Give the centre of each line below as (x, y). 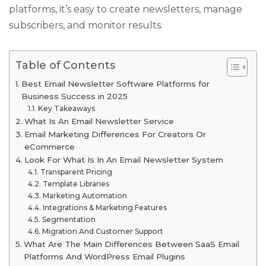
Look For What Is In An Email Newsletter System (123, 160)
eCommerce (49, 147)
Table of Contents (65, 65)
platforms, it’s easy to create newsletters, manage (126, 9)
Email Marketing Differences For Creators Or (115, 134)
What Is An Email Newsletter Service (99, 121)
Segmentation (69, 220)
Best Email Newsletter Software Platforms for (115, 84)
